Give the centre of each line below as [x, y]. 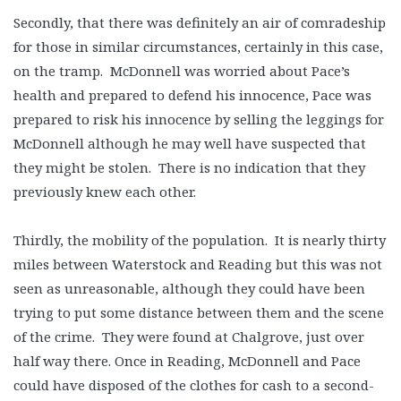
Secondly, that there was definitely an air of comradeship [200, 22]
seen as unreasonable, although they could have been [189, 288]
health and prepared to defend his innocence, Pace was [192, 95]
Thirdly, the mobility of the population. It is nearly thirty [200, 240]
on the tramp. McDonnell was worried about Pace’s [182, 71]
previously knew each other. [105, 192]
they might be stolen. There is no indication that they [189, 167]
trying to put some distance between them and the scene [199, 312]
